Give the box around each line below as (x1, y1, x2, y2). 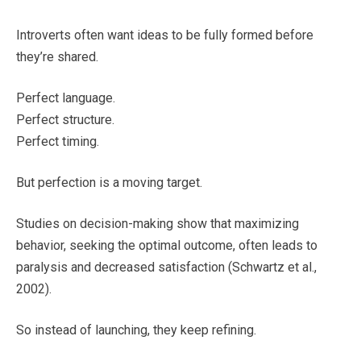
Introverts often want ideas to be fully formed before (16, 27, 313, 44)
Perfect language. (16, 90, 115, 106)
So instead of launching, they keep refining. (16, 322, 256, 338)
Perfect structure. (16, 112, 114, 128)
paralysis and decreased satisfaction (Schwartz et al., (16, 259, 317, 276)
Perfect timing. (16, 134, 99, 150)
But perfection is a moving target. (16, 175, 202, 191)
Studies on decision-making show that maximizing (16, 216, 299, 232)
